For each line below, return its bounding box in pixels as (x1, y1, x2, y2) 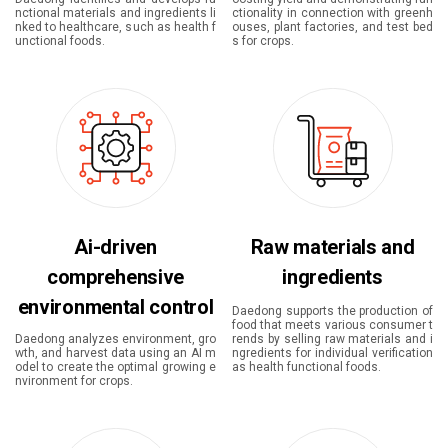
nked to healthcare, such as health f (15, 20, 216, 35)
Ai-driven (74, 235, 157, 260)
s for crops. (232, 34, 294, 49)
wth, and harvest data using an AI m (15, 346, 216, 361)
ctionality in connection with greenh (232, 6, 433, 21)
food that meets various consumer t (232, 318, 433, 333)
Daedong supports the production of (232, 304, 433, 319)
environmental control (17, 295, 214, 320)
